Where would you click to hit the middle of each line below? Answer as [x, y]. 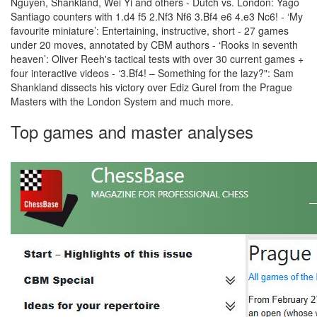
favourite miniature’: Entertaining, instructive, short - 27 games [150, 30]
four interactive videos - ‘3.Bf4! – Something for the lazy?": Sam [152, 73]
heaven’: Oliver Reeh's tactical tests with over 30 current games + [157, 59]
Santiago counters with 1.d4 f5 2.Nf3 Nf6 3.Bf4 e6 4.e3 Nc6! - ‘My [157, 16]
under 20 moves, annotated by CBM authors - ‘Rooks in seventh [154, 45]
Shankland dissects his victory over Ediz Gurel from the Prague [151, 87]
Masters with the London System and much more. [122, 101]
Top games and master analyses [132, 131]
